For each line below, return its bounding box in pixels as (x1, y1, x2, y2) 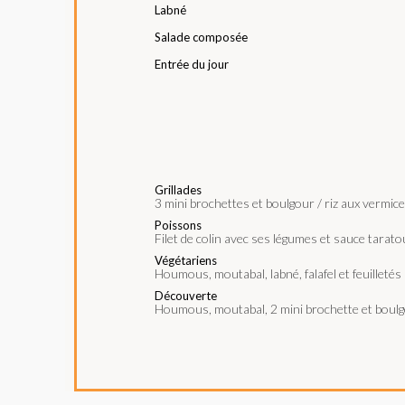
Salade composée (155, 29, 248, 44)
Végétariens (155, 252, 217, 268)
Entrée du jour (155, 56, 229, 71)
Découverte (155, 287, 217, 303)
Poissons (155, 217, 202, 232)
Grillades (155, 182, 202, 197)
